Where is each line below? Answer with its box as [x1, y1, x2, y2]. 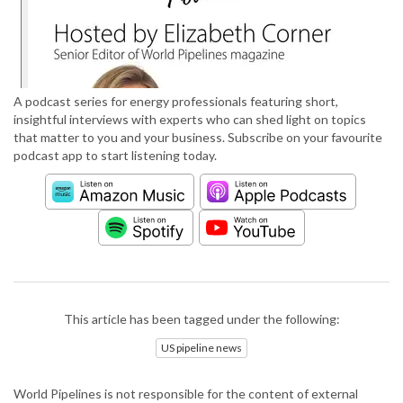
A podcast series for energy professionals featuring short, [13, 94, 338, 110]
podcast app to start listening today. [13, 148, 217, 164]
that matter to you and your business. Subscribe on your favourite [13, 130, 382, 146]
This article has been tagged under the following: [63, 311, 340, 327]
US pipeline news [161, 340, 242, 354]
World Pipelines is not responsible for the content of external [13, 385, 358, 401]
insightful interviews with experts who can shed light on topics [13, 112, 366, 128]
